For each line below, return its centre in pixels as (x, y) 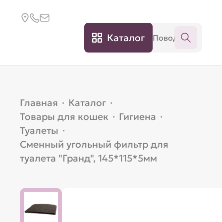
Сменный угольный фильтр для (94, 144)
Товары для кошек (64, 116)
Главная (39, 103)
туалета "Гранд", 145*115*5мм (89, 158)
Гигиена (138, 116)
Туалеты (39, 130)
